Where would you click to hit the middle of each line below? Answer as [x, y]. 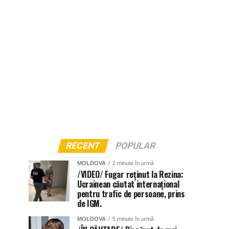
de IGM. [89, 203]
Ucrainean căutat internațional [128, 184]
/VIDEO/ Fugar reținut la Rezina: [130, 174]
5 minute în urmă [133, 219]
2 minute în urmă [133, 163]
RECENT [83, 146]
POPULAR [135, 146]
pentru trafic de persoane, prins [131, 194]
